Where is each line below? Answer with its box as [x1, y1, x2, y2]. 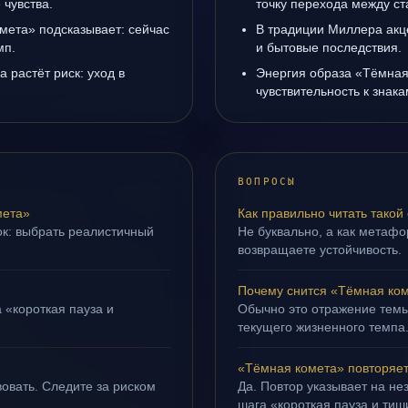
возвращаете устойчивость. [238, 242, 402, 257]
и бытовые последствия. [256, 40, 402, 55]
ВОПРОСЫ [238, 176, 297, 188]
